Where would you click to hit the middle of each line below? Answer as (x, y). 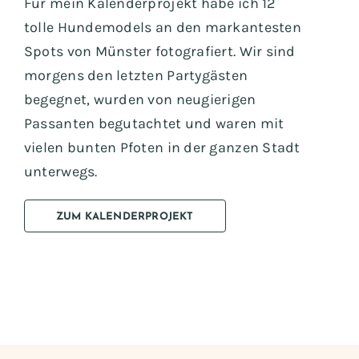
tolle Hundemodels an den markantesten (162, 27)
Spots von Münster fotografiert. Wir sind (159, 51)
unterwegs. (61, 171)
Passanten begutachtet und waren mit (154, 123)
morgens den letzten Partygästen (136, 75)
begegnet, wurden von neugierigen (140, 99)
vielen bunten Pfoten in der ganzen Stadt (162, 147)
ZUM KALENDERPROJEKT (125, 216)
